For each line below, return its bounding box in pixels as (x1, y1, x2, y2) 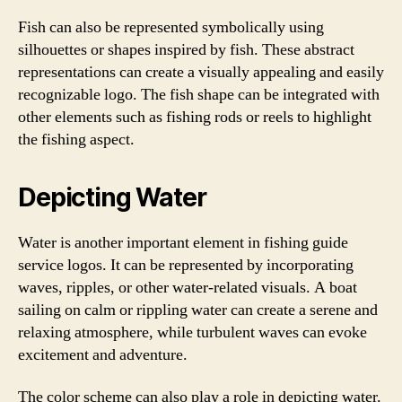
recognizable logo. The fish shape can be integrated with (18, 83, 380, 105)
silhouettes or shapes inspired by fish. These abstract (18, 39, 354, 60)
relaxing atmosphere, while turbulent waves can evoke (18, 321, 367, 343)
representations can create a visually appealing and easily (18, 61, 384, 83)
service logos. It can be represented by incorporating (18, 254, 354, 275)
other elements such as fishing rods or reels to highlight (18, 106, 371, 127)
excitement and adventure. (18, 344, 188, 365)
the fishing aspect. (18, 128, 135, 150)
